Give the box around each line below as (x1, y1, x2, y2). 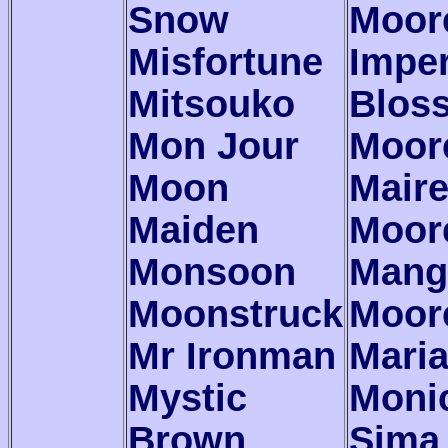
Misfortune (128, 40, 323, 83)
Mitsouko (128, 82, 295, 125)
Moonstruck (128, 292, 343, 335)
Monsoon (128, 250, 296, 293)
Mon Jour (128, 124, 299, 167)
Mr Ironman (128, 334, 336, 377)
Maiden (128, 208, 259, 251)
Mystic (128, 376, 247, 419)
